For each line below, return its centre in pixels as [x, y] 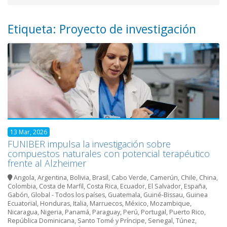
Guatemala [124, 195]
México [136, 204]
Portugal [154, 212]
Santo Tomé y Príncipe [111, 221]
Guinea [197, 195]
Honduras [55, 204]
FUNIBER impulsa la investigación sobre [89, 144]
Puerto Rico [187, 212]
